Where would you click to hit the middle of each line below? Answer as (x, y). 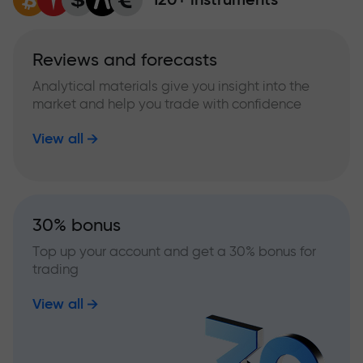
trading (56, 269)
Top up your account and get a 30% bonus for (174, 251)
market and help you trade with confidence (167, 104)
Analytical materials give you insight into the (171, 86)
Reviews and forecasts (125, 60)
